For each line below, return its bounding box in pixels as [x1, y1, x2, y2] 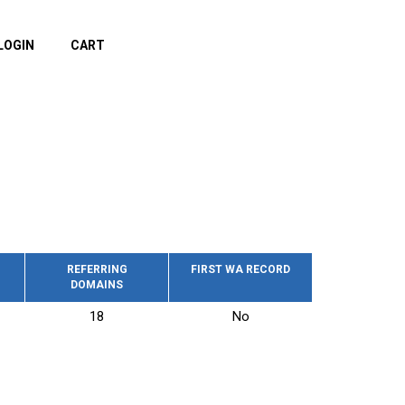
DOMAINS [71, 278, 123, 291]
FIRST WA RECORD [191, 263, 290, 276]
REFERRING [66, 263, 127, 276]
